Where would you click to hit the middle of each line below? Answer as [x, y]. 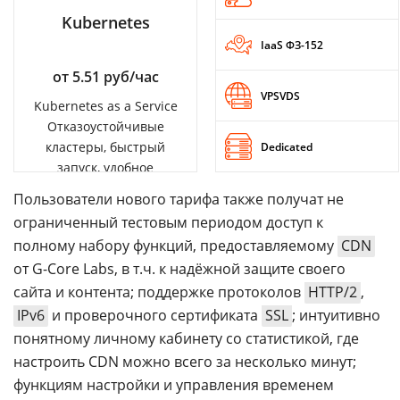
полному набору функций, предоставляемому [175, 246]
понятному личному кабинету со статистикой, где [186, 338]
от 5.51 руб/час [105, 77]
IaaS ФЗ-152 [292, 45]
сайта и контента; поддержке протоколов [159, 292]
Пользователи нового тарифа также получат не [179, 199]
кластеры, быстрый [105, 147]
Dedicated [287, 146]
